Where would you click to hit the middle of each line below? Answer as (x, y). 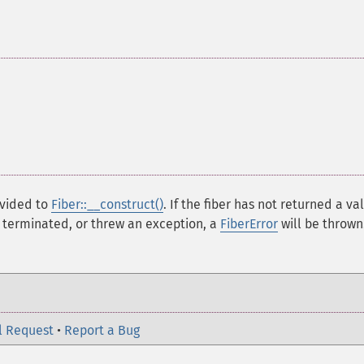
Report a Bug (102, 330)
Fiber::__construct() (107, 204)
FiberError (249, 224)
